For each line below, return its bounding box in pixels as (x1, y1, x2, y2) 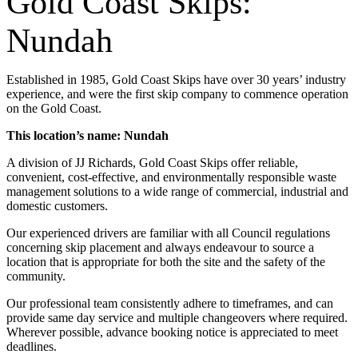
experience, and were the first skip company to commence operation (6, 87, 348, 101)
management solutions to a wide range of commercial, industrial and (6, 185, 348, 198)
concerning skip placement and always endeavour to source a (6, 241, 314, 254)
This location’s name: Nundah (6, 129, 169, 142)
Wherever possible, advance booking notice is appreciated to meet (6, 325, 338, 339)
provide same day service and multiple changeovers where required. (6, 311, 348, 324)
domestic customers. (6, 199, 108, 213)
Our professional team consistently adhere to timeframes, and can (6, 296, 333, 310)
